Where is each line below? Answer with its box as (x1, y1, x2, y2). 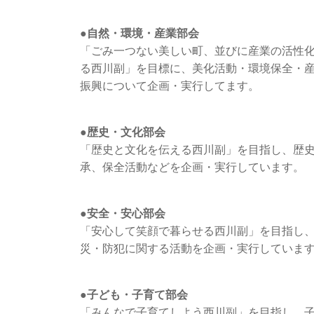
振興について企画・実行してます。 (80, 77, 259, 94)
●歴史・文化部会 (80, 123, 165, 140)
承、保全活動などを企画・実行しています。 (80, 158, 304, 175)
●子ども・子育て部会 (80, 286, 188, 303)
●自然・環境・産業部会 (80, 25, 199, 41)
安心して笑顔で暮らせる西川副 (91, 222, 248, 239)
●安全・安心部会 (80, 205, 165, 221)
